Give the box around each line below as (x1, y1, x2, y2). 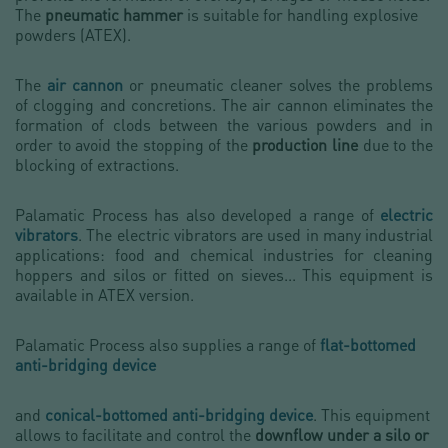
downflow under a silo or (255, 424, 429, 445)
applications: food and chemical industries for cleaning (15, 244, 433, 265)
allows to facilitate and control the (15, 424, 255, 445)
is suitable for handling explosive (183, 4, 418, 25)
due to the (358, 134, 434, 155)
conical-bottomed (45, 404, 172, 425)
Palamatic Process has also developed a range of (15, 204, 380, 225)
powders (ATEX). (15, 24, 131, 45)
